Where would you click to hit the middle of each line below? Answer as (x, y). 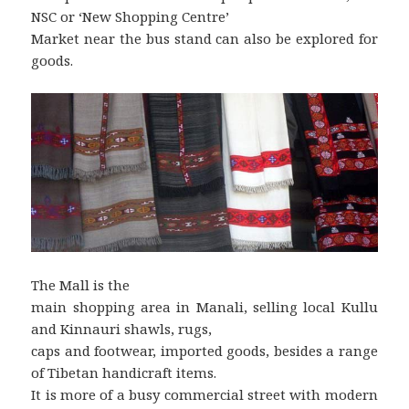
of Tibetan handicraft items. (124, 372)
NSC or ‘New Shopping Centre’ (131, 16)
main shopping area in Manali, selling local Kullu (204, 306)
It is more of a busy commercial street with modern (204, 394)
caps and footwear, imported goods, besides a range (204, 350)
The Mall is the (81, 284)
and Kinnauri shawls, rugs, (122, 328)
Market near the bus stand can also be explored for (204, 38)
